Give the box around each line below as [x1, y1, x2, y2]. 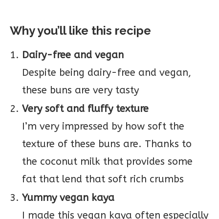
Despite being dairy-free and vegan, [22, 67, 191, 78]
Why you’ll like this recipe [10, 23, 151, 38]
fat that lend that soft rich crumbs [22, 174, 184, 185]
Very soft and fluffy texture [22, 103, 149, 114]
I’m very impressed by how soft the [22, 121, 184, 132]
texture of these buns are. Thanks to [22, 138, 192, 150]
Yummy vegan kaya [22, 192, 114, 203]
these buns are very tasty [22, 85, 139, 96]
